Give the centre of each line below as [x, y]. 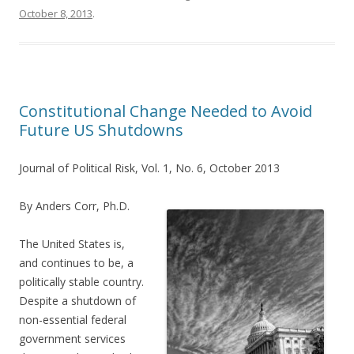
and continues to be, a [76, 263]
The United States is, [72, 244]
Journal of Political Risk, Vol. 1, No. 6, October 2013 [149, 168]
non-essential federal [73, 320]
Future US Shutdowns [101, 130]
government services [72, 339]
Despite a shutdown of [77, 301]
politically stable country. [81, 282]
